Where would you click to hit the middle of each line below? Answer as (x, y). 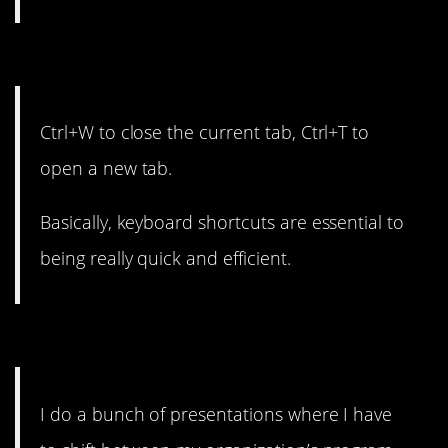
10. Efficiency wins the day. (208, 59)
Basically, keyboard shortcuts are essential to (222, 222)
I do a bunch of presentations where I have (216, 413)
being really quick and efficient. (165, 258)
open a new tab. (106, 168)
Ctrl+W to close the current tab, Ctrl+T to (205, 132)
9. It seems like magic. (172, 341)
